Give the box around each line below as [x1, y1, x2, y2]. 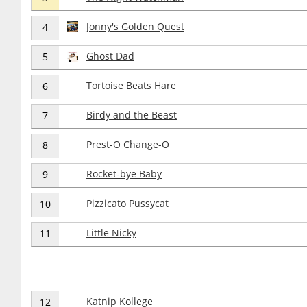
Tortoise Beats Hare [86, 79, 176, 92]
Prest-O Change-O [86, 138, 169, 151]
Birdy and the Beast [86, 108, 177, 121]
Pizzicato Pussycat [86, 197, 169, 210]
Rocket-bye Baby [86, 167, 162, 180]
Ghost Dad [86, 49, 134, 62]
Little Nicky [86, 226, 136, 239]
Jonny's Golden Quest [86, 20, 184, 33]
